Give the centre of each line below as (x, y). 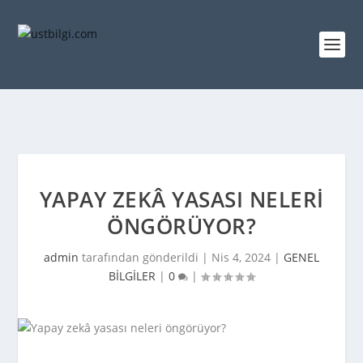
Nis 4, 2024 (241, 257)
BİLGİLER (132, 276)
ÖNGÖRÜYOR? (181, 226)
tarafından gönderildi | (145, 257)
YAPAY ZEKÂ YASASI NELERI (181, 199)
